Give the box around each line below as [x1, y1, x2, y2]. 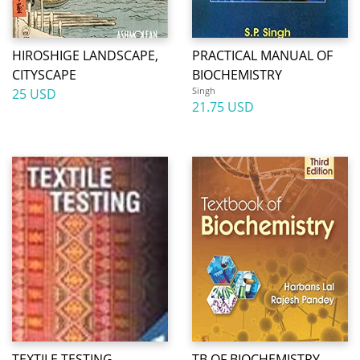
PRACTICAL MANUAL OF [192, 47, 333, 64]
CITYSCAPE [12, 66, 76, 84]
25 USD [12, 85, 56, 103]
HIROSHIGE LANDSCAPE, [12, 47, 158, 64]
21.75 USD [192, 98, 254, 116]
